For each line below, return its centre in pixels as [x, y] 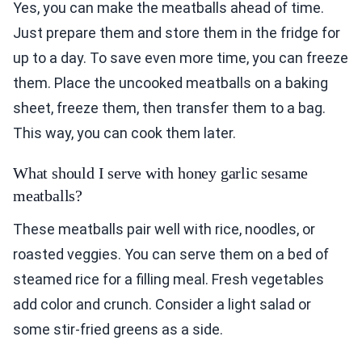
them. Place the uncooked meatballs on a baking [170, 83]
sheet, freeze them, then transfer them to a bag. [169, 108]
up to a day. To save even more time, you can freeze [181, 58]
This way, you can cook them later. [124, 133]
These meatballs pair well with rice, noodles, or [164, 229]
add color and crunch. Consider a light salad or [162, 305]
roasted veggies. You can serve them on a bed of [171, 255]
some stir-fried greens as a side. [118, 330]
